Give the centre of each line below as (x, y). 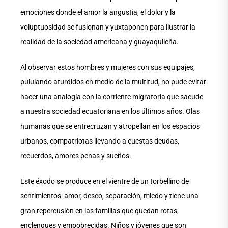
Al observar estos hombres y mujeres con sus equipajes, (108, 67)
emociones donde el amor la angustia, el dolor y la (98, 12)
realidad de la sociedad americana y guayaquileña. (99, 42)
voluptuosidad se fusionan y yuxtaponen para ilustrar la (108, 27)
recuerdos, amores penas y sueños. (76, 156)
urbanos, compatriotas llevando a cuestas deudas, (100, 141)
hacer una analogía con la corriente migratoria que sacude (112, 97)
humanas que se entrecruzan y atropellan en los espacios (110, 126)
